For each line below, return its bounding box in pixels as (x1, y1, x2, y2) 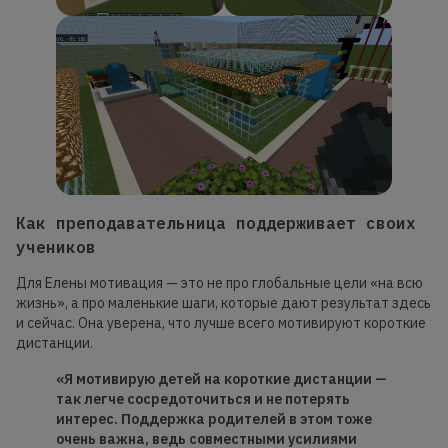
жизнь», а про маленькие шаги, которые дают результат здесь (16, 294, 431, 313)
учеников (16, 237, 96, 258)
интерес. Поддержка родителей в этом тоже (56, 410, 372, 429)
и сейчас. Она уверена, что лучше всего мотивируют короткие (16, 314, 426, 333)
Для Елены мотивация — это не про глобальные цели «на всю (16, 274, 423, 293)
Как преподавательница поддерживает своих (16, 213, 416, 234)
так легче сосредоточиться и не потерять (56, 390, 350, 409)
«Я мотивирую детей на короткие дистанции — (56, 370, 387, 389)
